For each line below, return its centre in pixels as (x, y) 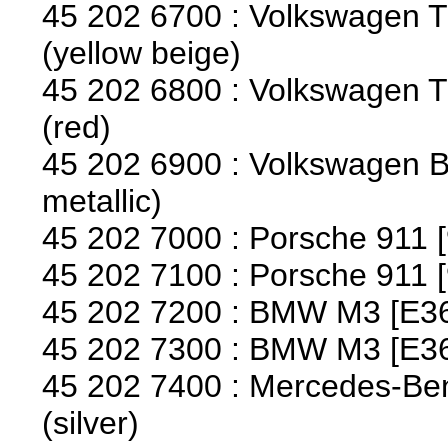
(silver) (91, 422)
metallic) (102, 200)
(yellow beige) (142, 52)
